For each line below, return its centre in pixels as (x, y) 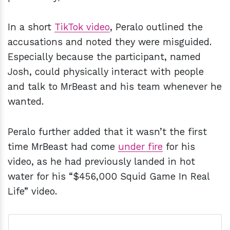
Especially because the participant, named (104, 57)
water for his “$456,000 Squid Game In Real (109, 177)
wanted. (26, 102)
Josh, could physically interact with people (106, 72)
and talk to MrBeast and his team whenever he (115, 87)
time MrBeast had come (63, 147)
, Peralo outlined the (156, 27)
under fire (140, 147)
